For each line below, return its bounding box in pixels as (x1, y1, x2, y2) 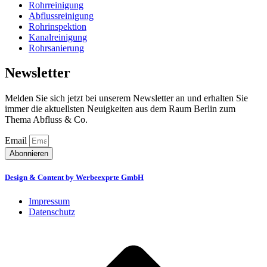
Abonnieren (10, 149, 48, 159)
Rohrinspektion (29, 21, 86, 32)
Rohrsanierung (29, 42, 84, 53)
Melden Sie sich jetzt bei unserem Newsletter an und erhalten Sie (5, 93, 248, 104)
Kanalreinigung (29, 32, 87, 42)
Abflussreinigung (29, 10, 94, 21)
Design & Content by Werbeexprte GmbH (5, 173, 144, 182)
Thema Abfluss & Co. (5, 114, 88, 125)
